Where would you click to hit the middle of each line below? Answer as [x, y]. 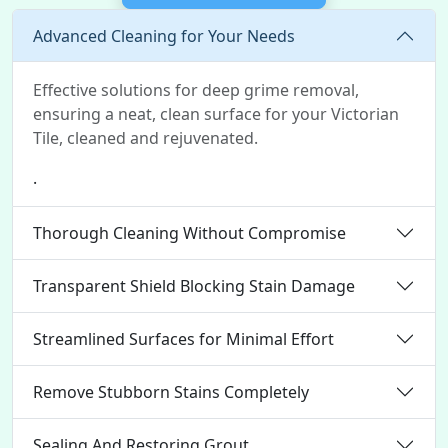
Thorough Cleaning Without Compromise [189, 232]
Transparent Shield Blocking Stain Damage [194, 285]
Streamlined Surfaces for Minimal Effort [183, 338]
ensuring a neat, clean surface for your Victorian [216, 114]
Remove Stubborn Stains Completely [171, 391]
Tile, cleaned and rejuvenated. [145, 138]
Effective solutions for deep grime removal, [196, 90]
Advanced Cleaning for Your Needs [164, 35]
